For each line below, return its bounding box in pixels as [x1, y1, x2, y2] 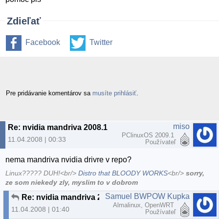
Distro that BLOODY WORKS [78, 169, 168, 177]
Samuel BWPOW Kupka [105, 192, 190, 200]
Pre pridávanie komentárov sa [6, 89, 92, 97]
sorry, [186, 169, 205, 177]
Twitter [89, 38, 112, 47]
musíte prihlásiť [92, 89, 136, 97]
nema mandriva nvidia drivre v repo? [5, 155, 132, 164]
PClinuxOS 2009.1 [122, 131, 176, 139]
